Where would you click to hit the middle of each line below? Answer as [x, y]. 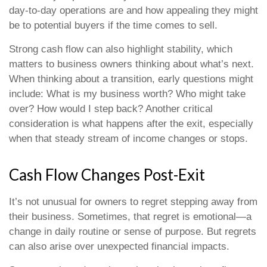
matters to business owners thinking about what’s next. [131, 64]
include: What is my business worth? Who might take [127, 94]
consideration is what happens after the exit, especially [131, 124]
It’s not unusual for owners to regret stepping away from [133, 202]
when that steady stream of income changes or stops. [128, 139]
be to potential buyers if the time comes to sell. [113, 25]
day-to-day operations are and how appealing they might [133, 10]
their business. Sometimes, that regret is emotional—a [130, 217]
